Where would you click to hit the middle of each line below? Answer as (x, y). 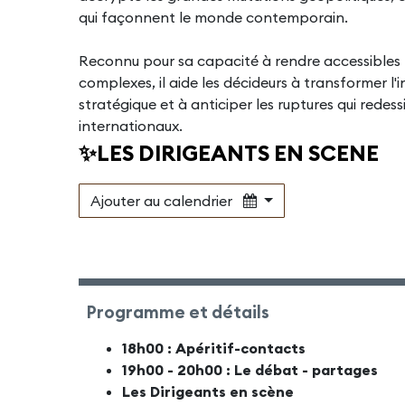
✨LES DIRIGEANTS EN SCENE (229, 153)
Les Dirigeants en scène (208, 392)
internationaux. (131, 126)
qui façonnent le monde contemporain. (213, 18)
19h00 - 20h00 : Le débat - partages (250, 370)
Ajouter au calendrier (167, 201)
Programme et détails (178, 312)
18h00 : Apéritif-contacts (214, 348)
